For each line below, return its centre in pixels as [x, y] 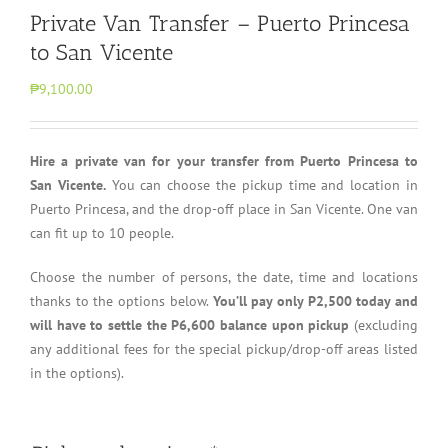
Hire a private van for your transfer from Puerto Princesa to [224, 161]
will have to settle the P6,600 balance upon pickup [192, 325]
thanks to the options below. [121, 301]
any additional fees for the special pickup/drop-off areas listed [224, 349]
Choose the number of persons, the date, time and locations [224, 277]
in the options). [77, 373]
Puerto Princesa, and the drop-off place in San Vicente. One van [224, 209]
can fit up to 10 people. [102, 233]
